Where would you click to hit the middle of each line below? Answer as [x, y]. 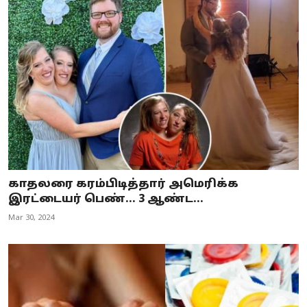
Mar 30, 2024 [31, 218]
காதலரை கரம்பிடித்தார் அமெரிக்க [123, 184]
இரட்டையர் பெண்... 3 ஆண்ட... [106, 199]
